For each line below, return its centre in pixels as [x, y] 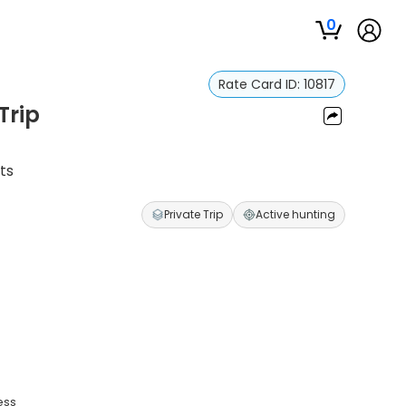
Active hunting [295, 214]
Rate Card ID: [261, 84]
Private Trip [193, 214]
